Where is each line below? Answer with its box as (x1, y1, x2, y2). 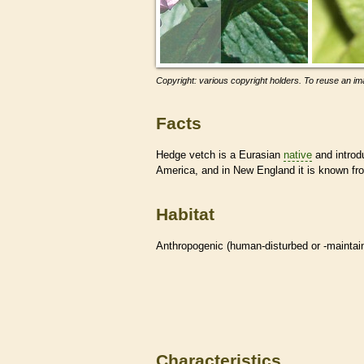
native (284, 148, 312, 161)
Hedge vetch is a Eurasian (156, 148, 284, 161)
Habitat (156, 205, 214, 224)
